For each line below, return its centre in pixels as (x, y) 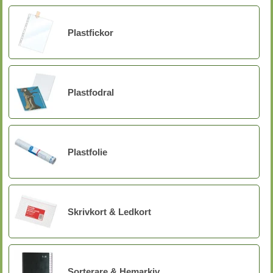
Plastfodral (91, 92)
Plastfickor (90, 32)
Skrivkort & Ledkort (109, 211)
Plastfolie (87, 152)
